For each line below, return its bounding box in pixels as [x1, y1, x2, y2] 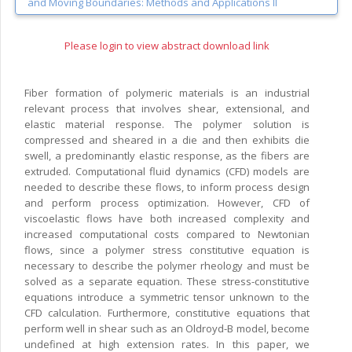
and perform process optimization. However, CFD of [24, 195, 310, 210]
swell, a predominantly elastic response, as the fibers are [24, 148, 310, 163]
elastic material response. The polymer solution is [24, 116, 310, 131]
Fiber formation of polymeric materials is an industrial [24, 85, 310, 100]
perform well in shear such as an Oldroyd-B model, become [24, 321, 310, 335]
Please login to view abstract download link [64, 38, 269, 53]
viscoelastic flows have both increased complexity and [24, 211, 310, 225]
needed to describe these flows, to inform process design [24, 179, 310, 194]
